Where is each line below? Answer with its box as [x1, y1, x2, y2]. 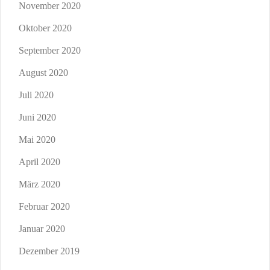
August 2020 [19, 67, 68, 78]
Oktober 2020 [19, 23, 72, 34]
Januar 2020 [19, 224, 65, 234]
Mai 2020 [19, 134, 55, 145]
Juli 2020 [19, 90, 54, 101]
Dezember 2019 [19, 246, 80, 257]
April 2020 [19, 157, 60, 168]
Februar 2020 [19, 201, 70, 212]
